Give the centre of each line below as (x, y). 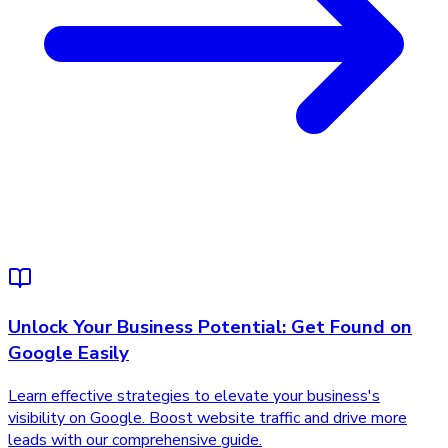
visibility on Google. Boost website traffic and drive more (207, 418)
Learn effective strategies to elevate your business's (194, 396)
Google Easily (68, 353)
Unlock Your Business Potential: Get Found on (210, 327)
